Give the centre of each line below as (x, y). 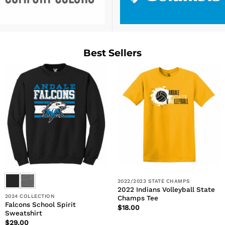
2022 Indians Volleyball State (166, 190)
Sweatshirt (23, 213)
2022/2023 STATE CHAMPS (154, 181)
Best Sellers (113, 52)
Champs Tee (138, 198)
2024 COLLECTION (30, 196)
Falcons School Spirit (40, 205)
